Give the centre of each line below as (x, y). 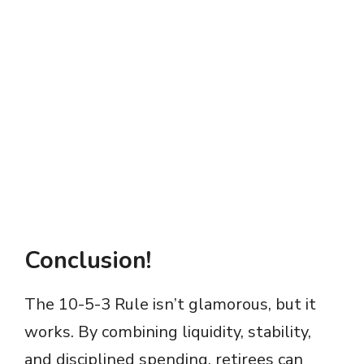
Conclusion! (88, 261)
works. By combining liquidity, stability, (168, 332)
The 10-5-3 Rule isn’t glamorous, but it (170, 305)
